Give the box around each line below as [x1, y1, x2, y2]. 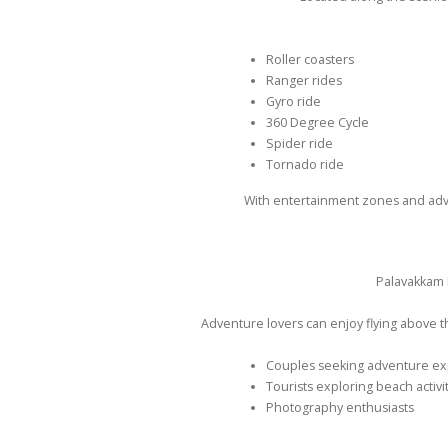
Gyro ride [266, 92, 322, 110]
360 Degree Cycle [266, 113, 370, 131]
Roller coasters [266, 50, 355, 68]
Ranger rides [266, 71, 343, 89]
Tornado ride [266, 155, 345, 173]
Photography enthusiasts [266, 398, 415, 416]
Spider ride [266, 134, 334, 152]
